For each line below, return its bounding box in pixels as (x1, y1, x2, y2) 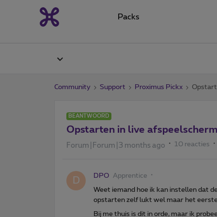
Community (54, 83, 91, 91)
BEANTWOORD (68, 113, 109, 119)
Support (100, 83, 125, 91)
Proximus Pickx (135, 83, 183, 91)
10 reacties (174, 140, 210, 148)
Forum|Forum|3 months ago (66, 141, 165, 149)
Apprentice (113, 172, 147, 179)
